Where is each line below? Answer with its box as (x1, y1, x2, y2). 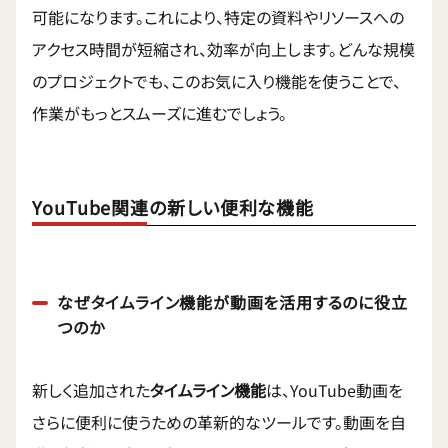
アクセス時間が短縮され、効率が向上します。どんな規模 (32, 37, 415, 62)
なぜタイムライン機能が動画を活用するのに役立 (57, 290, 408, 315)
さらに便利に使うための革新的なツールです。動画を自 (32, 410, 406, 435)
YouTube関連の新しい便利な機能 (32, 194, 315, 221)
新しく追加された (32, 378, 150, 403)
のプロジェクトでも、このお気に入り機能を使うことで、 (32, 69, 401, 94)
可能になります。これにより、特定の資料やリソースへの (32, 5, 404, 30)
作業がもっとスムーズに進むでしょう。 (32, 101, 287, 126)
